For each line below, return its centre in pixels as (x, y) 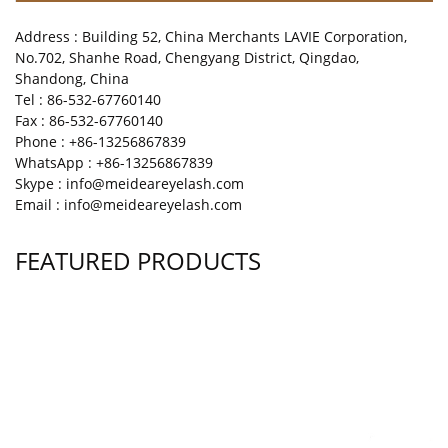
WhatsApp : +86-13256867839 (114, 163)
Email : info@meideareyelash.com (128, 205)
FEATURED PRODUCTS (138, 261)
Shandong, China (72, 79)
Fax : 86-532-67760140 (89, 121)
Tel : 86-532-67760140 (88, 100)
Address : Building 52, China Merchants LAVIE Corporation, (211, 37)
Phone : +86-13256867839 (100, 142)
